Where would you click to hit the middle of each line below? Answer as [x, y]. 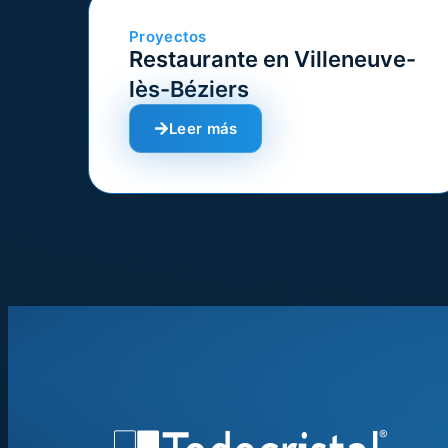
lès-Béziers [189, 89]
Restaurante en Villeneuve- [272, 59]
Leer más [203, 128]
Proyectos [168, 36]
